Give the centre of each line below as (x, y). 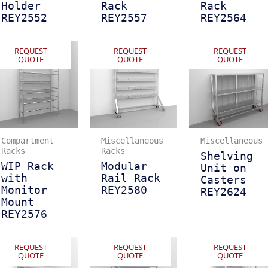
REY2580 (124, 190)
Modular (124, 166)
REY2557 (124, 18)
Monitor (25, 190)
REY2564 (224, 18)
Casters (224, 180)
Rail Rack (130, 178)
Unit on (224, 168)
